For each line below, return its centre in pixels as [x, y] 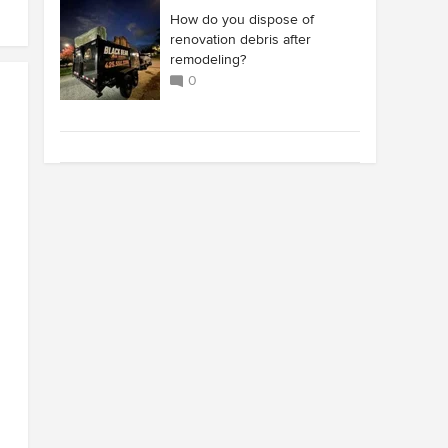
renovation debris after [240, 39]
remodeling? [208, 59]
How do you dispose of [242, 19]
